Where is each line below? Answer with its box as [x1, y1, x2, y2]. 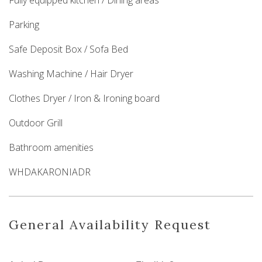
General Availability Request [9, 216, 211, 233]
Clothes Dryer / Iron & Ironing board [9, 92, 160, 105]
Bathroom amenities [9, 141, 94, 154]
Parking [9, 18, 39, 32]
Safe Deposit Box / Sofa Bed [9, 43, 128, 56]
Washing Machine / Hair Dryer [9, 67, 133, 81]
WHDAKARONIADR [9, 166, 91, 179]
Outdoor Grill [9, 116, 63, 130]
